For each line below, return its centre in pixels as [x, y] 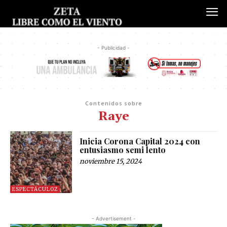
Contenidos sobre [113, 103]
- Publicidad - [113, 48]
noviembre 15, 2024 [111, 161]
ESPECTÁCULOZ [35, 190]
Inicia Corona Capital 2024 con [140, 141]
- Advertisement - [113, 219]
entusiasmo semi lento [123, 149]
